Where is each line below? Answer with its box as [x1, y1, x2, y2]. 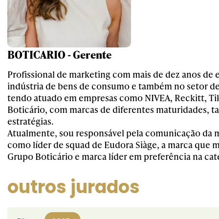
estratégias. [7, 115, 54, 127]
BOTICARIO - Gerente [7, 47, 111, 62]
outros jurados [7, 175, 140, 199]
